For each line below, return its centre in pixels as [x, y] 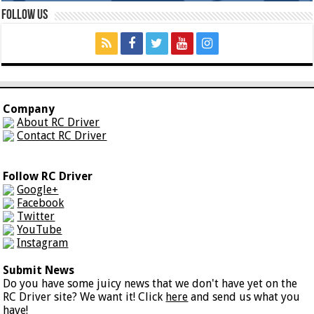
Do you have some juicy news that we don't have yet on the [150, 283]
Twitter [36, 216]
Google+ [38, 189]
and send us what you [244, 296]
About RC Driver [59, 122]
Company [29, 109]
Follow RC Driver [48, 176]
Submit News [39, 270]
